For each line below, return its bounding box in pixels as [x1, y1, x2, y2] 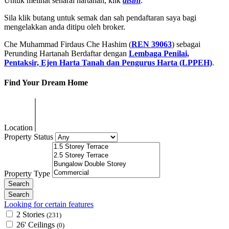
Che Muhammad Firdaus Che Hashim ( [4, 39, 131, 49]
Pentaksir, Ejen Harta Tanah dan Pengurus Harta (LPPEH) [4, 58, 212, 67]
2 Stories [16, 210, 47, 219]
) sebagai [172, 39, 200, 49]
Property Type [4, 169, 52, 178]
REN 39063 [131, 39, 172, 49]
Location [4, 123, 35, 132]
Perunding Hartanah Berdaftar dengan [4, 49, 129, 58]
